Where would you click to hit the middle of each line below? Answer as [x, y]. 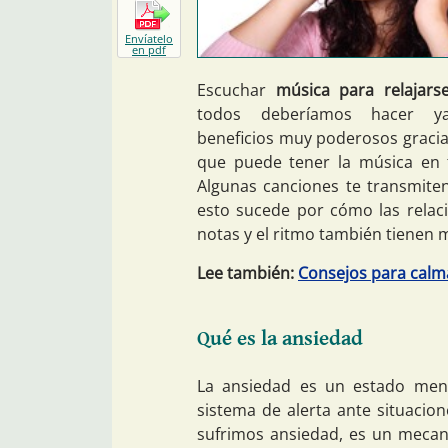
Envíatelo [149, 38]
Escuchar [236, 89]
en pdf [149, 49]
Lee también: [247, 272]
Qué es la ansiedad [280, 339]
